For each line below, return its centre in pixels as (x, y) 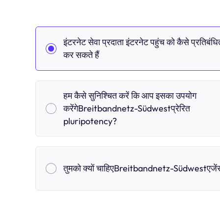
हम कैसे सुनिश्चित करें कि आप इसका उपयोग (130, 96)
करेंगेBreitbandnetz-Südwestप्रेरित (127, 108)
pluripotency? (90, 121)
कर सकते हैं (81, 55)
